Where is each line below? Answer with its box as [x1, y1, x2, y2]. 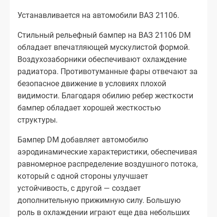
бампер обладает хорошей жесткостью [17, 103, 161, 112]
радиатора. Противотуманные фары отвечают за [17, 66, 198, 76]
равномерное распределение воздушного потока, [17, 159, 198, 169]
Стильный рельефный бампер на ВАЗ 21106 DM [17, 30, 191, 40]
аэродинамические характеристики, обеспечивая [17, 147, 197, 156]
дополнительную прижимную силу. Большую [17, 195, 181, 205]
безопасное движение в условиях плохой [17, 78, 166, 88]
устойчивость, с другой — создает [17, 183, 141, 193]
